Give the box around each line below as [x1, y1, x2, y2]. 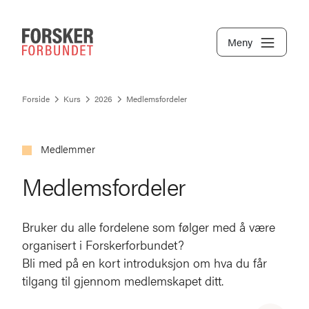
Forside [22, 92, 50, 105]
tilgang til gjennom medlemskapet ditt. [22, 272, 223, 289]
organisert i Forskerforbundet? [22, 236, 184, 253]
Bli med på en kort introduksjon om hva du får [22, 254, 267, 271]
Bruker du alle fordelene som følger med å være [22, 218, 275, 235]
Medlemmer [41, 141, 95, 156]
